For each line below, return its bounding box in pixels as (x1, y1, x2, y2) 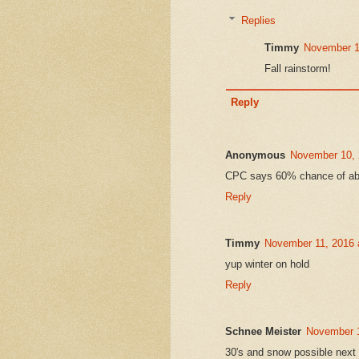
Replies (240, 14, 276, 26)
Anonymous (225, 149, 285, 162)
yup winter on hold (225, 258, 309, 271)
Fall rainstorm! (264, 62, 331, 75)
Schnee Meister (225, 325, 301, 338)
